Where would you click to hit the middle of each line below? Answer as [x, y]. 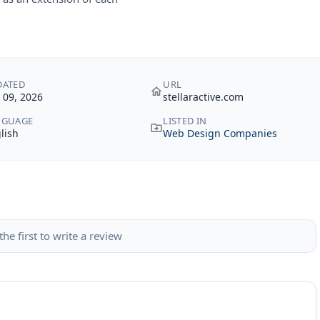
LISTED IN [185, 121]
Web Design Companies [220, 133]
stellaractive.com [204, 97]
